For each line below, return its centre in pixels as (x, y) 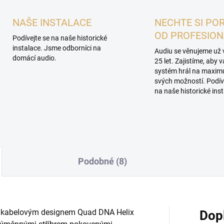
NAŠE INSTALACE (52, 22)
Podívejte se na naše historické (59, 38)
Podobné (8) (102, 161)
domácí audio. (34, 58)
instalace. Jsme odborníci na (56, 48)
